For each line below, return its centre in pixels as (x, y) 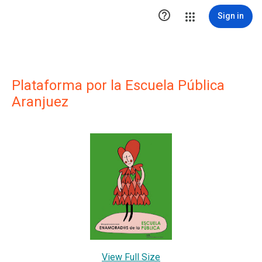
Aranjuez (40, 102)
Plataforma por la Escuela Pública (118, 85)
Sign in (231, 16)
